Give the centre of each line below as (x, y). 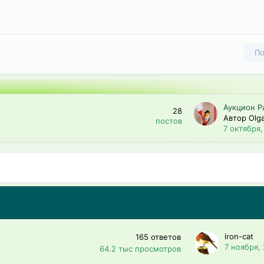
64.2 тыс (116, 248)
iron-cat (239, 236)
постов (169, 121)
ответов (166, 237)
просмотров (158, 248)
